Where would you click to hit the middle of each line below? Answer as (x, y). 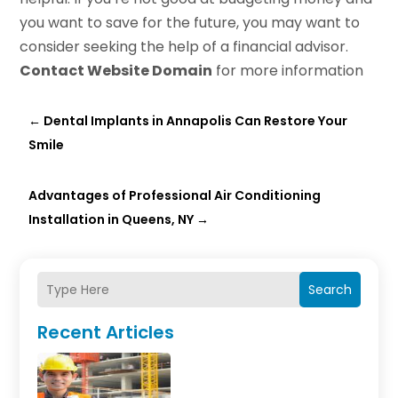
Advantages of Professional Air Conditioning (175, 196)
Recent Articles (106, 333)
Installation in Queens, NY (111, 220)
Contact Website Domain (116, 71)
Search (330, 290)
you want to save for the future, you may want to (190, 23)
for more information (288, 71)
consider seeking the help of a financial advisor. (184, 47)
